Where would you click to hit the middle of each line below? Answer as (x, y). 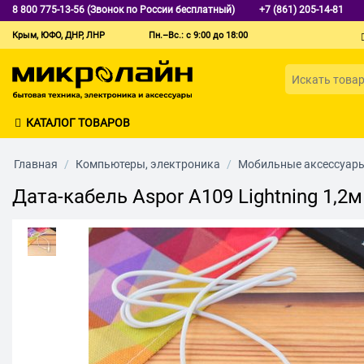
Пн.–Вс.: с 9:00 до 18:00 (198, 35)
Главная (36, 164)
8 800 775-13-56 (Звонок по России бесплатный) (123, 10)
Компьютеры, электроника (148, 164)
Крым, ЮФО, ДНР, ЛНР (58, 35)
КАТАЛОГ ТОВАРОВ (78, 122)
